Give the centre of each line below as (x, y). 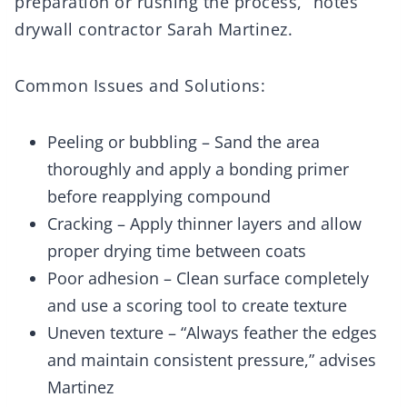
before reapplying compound (159, 197)
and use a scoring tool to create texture (197, 306)
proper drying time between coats (177, 251)
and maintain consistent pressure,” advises (212, 360)
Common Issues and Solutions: (140, 86)
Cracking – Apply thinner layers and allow (204, 224)
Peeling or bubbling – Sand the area (184, 142)
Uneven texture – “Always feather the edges (212, 333)
